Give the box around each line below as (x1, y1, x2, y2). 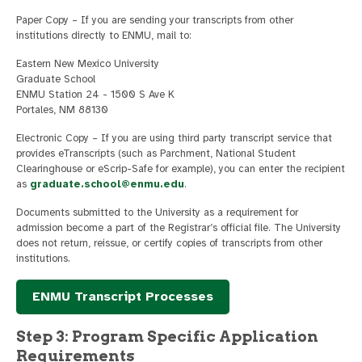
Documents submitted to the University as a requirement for (16, 206, 298, 220)
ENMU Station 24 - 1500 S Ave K (16, 88, 175, 102)
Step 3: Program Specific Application (16, 327, 318, 347)
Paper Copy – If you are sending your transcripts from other (16, 14, 293, 27)
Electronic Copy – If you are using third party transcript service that (16, 132, 332, 145)
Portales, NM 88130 (16, 103, 108, 117)
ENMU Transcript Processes (32, 288, 213, 305)
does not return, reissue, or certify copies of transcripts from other (16, 237, 322, 250)
